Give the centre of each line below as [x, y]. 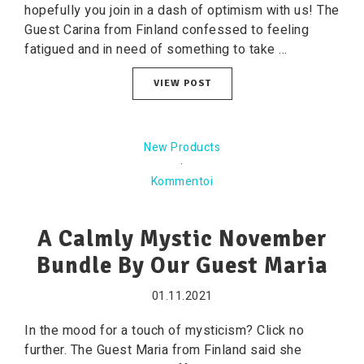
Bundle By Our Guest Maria [182, 266]
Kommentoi [182, 182]
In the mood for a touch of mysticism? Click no [164, 331]
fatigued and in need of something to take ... [156, 50]
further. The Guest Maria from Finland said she [163, 350]
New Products [182, 147]
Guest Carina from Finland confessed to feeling [167, 30]
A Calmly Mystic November [182, 239]
